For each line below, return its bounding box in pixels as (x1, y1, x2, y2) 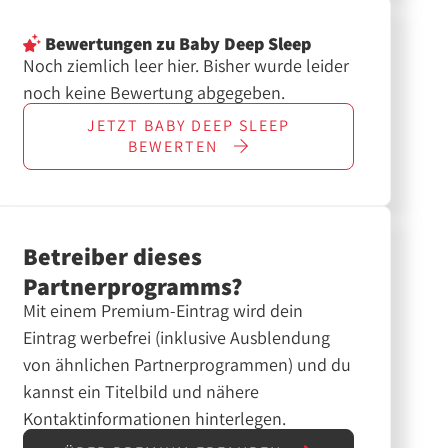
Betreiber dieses (22, 240, 202, 273)
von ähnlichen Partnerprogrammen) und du (22, 353, 351, 377)
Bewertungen (40, 31, 152, 55)
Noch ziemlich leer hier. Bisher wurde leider (22, 53, 349, 77)
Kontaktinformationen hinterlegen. (22, 407, 286, 431)
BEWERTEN (128, 136, 224, 158)
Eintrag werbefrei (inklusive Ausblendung (22, 326, 330, 350)
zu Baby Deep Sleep (151, 31, 311, 55)
